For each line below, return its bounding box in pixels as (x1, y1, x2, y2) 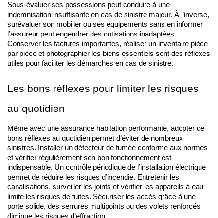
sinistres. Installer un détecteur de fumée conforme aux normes (7, 144, 208, 152)
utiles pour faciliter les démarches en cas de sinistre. (7, 59, 173, 67)
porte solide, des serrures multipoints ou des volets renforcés (7, 202, 200, 210)
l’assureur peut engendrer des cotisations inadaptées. (7, 30, 176, 38)
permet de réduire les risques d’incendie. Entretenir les (7, 173, 179, 181)
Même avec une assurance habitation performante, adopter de (7, 125, 204, 132)
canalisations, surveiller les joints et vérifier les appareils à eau (7, 183, 203, 191)
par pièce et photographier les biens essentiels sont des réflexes (7, 50, 210, 57)
